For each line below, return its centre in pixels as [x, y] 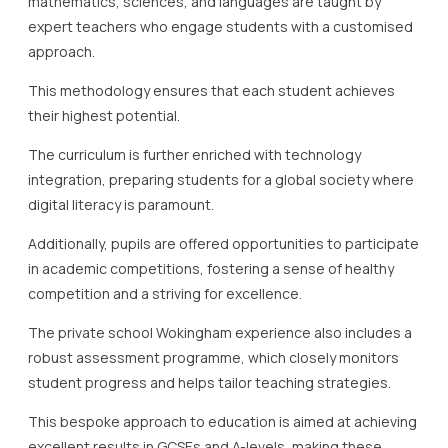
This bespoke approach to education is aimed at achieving [222, 421]
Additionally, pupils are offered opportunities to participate [223, 243]
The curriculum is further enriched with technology [194, 154]
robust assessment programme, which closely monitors [213, 357]
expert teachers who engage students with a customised [220, 26]
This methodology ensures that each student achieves [211, 90]
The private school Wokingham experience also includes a [220, 332]
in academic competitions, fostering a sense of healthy [211, 268]
